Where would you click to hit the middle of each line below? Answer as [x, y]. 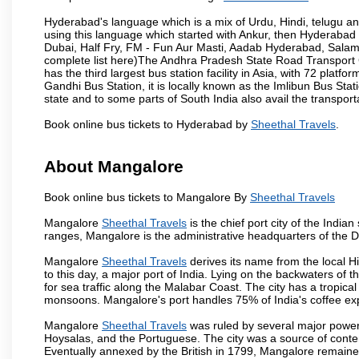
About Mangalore [114, 167]
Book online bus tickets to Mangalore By [147, 197]
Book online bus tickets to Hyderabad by [147, 124]
